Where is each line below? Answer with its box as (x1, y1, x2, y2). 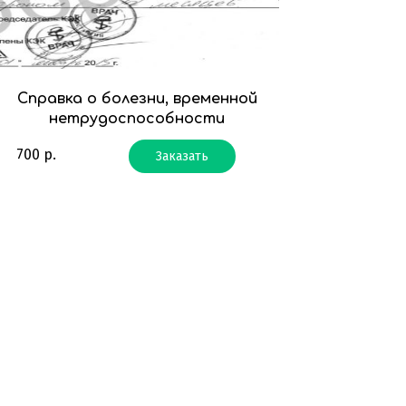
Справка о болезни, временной (16, 91, 257, 108)
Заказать (156, 148, 209, 164)
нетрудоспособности (49, 111, 226, 128)
